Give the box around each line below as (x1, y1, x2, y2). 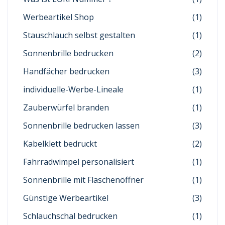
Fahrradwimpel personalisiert (23, 156, 134, 167)
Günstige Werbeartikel (23, 192, 108, 203)
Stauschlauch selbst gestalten (23, 30, 135, 41)
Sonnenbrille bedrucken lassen (23, 120, 140, 131)
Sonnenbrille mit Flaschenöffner (23, 174, 144, 185)
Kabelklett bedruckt (23, 138, 97, 149)
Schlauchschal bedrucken (23, 210, 118, 221)
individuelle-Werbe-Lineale (23, 84, 124, 95)
